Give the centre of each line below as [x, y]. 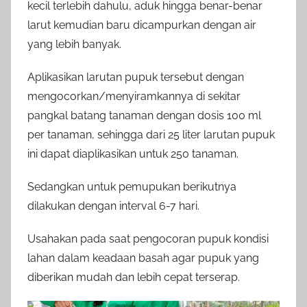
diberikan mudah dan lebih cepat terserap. [134, 278]
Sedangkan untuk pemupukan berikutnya [132, 187]
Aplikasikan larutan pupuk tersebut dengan [136, 77]
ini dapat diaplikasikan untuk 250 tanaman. [133, 154]
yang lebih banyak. [74, 45]
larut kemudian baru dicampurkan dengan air [142, 25]
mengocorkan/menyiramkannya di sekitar [134, 97]
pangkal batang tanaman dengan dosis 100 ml [144, 116]
